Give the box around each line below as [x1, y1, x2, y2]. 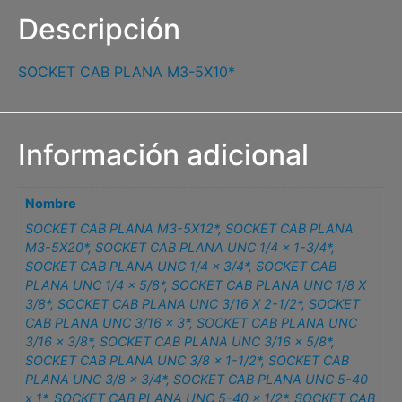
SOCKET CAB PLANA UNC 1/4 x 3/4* [25, 258, 249, 275]
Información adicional [18, 137, 309, 173]
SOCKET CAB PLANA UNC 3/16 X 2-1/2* [57, 296, 302, 312]
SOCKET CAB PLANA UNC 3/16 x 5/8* [100, 334, 332, 350]
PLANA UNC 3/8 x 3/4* [25, 371, 167, 388]
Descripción [18, 11, 180, 47]
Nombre [25, 196, 77, 212]
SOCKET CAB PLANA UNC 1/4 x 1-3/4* [95, 240, 332, 256]
